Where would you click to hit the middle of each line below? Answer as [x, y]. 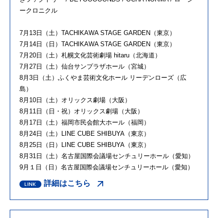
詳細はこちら [67, 183]
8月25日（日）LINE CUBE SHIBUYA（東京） [85, 145]
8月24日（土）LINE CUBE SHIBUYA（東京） [85, 134]
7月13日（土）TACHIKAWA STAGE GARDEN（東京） [98, 33]
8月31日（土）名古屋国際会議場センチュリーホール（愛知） [107, 156]
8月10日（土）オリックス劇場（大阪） [75, 100]
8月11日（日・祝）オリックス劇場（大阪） [82, 111]
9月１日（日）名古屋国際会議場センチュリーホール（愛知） [107, 167]
